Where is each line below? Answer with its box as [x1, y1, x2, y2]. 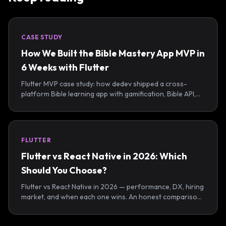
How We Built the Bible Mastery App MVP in [21, 47, 205, 59]
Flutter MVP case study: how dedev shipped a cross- [21, 79, 187, 88]
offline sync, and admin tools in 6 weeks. [21, 99, 148, 108]
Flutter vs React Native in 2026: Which [21, 150, 187, 162]
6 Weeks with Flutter [21, 62, 109, 73]
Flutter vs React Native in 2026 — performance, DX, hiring [21, 182, 204, 191]
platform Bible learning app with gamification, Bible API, [21, 89, 196, 98]
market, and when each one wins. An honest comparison [21, 192, 201, 201]
